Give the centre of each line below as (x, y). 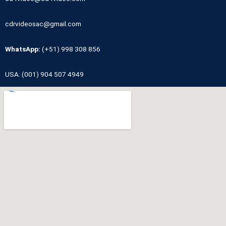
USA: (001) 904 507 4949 (44, 74)
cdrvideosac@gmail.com (43, 23)
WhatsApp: (23, 49)
